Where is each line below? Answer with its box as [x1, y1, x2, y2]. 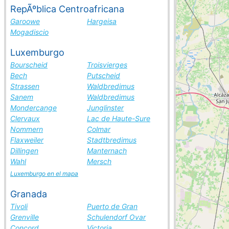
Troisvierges [87, 60, 127, 69]
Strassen [10, 82, 39, 90]
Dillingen [10, 146, 38, 155]
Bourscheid [10, 60, 48, 69]
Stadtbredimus [87, 135, 136, 144]
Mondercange [10, 103, 57, 112]
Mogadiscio [10, 28, 49, 36]
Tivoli [10, 202, 28, 211]
